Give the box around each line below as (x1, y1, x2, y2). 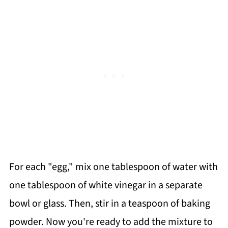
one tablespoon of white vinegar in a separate (9, 178, 203, 192)
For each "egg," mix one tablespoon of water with (9, 159, 218, 174)
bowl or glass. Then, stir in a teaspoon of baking (9, 196, 210, 211)
